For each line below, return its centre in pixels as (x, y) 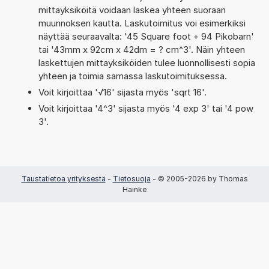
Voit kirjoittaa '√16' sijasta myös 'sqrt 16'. (122, 92)
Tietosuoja (131, 178)
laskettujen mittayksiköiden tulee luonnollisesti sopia (147, 62)
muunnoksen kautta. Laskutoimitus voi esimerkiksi (142, 23)
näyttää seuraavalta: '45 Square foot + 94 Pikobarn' (146, 36)
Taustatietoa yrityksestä (63, 178)
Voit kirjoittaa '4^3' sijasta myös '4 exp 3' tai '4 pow (146, 108)
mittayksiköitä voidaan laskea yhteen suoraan (132, 10)
